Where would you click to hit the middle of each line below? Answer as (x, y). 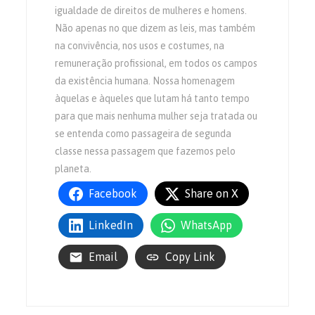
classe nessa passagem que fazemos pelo (146, 152)
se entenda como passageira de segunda (143, 134)
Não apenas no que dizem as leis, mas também (155, 28)
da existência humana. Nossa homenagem (145, 81)
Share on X (212, 194)
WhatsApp (207, 225)
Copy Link (191, 257)
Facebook (113, 194)
